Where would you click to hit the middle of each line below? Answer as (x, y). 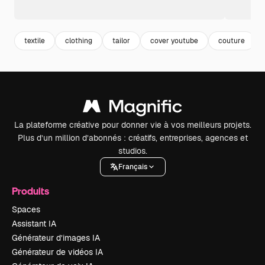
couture (232, 41)
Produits (30, 191)
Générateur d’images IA (56, 238)
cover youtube (174, 41)
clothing (79, 41)
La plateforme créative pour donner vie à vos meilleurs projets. (132, 125)
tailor (121, 41)
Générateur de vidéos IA (57, 252)
